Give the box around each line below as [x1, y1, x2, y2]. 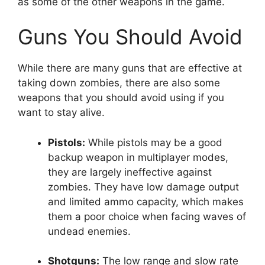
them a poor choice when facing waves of [48, 210, 246, 222]
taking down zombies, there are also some [18, 77, 220, 89]
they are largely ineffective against [48, 166, 212, 178]
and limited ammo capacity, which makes [48, 195, 244, 208]
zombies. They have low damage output [48, 180, 239, 193]
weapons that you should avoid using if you [18, 92, 224, 104]
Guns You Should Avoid [18, 24, 243, 50]
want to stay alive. [18, 106, 105, 119]
